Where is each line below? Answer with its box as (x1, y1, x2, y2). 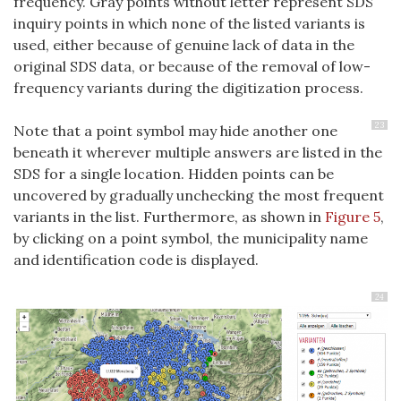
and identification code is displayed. (13, 250, 259, 269)
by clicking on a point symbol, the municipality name (13, 228, 368, 247)
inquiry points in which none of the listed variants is (13, 13, 365, 32)
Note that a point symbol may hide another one (13, 121, 337, 140)
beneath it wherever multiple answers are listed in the (13, 142, 382, 161)
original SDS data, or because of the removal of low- (13, 56, 371, 75)
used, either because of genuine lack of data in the (13, 35, 354, 54)
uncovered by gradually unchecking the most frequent (13, 185, 384, 204)
